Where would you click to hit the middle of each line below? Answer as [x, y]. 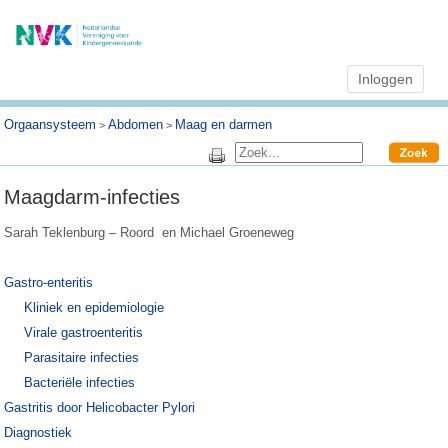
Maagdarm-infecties [92, 197]
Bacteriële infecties [80, 382]
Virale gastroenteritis [84, 332]
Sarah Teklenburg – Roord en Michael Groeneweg [149, 232]
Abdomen [136, 124]
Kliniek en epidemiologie [94, 307]
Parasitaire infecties [82, 357]
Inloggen [385, 79]
